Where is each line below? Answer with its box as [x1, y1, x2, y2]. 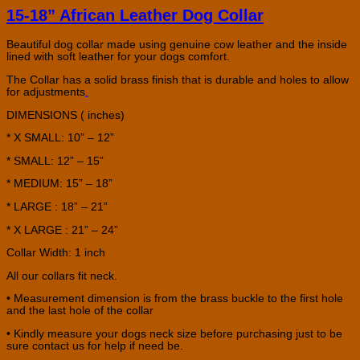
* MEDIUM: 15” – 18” [6, 178, 112, 190]
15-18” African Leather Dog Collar [6, 6, 264, 25]
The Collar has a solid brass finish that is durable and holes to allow [6, 73, 349, 86]
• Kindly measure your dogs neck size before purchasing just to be [6, 327, 342, 340]
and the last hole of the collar [6, 305, 153, 317]
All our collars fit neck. [6, 269, 117, 282]
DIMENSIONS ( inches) [6, 108, 125, 121]
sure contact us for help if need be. [6, 339, 183, 352]
